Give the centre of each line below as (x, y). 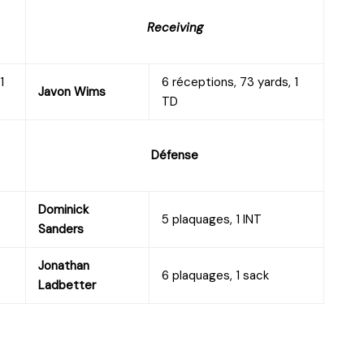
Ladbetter (67, 285)
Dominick (63, 209)
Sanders (61, 229)
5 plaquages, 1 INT (212, 219)
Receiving (175, 27)
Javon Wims (72, 91)
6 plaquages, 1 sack (215, 275)
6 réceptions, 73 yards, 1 (230, 82)
